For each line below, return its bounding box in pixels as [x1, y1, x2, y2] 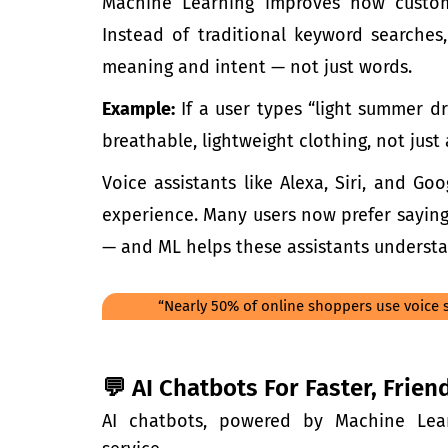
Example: [102, 98, 175, 121]
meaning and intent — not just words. [102, 56, 412, 79]
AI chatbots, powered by [102, 410, 335, 433]
